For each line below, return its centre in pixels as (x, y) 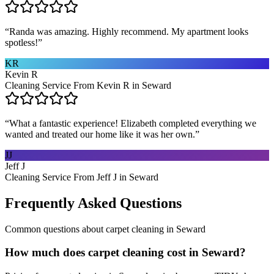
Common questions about (55, 229)
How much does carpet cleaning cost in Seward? (125, 253)
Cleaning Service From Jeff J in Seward (82, 177)
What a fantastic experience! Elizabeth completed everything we (133, 123)
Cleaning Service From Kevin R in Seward (88, 85)
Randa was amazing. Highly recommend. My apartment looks (129, 31)
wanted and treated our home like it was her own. (100, 134)
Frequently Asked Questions (93, 203)
